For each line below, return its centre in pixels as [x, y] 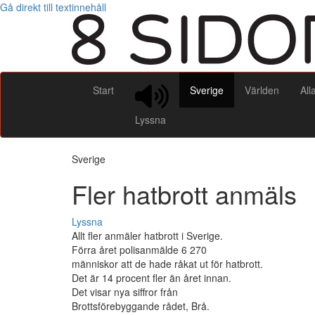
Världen [262, 90]
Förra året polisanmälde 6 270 [139, 250]
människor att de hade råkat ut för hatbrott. [167, 264]
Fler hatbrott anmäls [184, 194]
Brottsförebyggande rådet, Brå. [141, 306]
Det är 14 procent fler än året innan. [152, 278]
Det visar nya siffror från [125, 292]
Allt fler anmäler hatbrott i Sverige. [147, 236]
